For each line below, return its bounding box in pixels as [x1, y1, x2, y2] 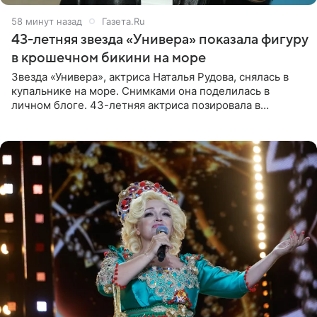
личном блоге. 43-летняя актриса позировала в [11, 98, 260, 112]
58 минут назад [11, 15, 82, 27]
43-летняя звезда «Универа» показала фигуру [11, 31, 309, 47]
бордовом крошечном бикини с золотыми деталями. [11, 112, 284, 126]
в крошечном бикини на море [11, 50, 206, 66]
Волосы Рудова [11, 126, 90, 140]
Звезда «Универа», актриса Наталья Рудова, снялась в [11, 69, 289, 83]
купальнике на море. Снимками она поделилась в [11, 83, 270, 98]
